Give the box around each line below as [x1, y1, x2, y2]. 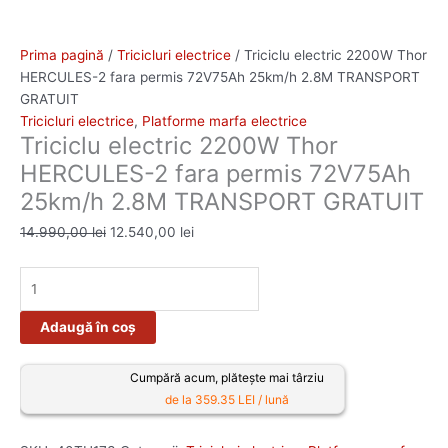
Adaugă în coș [40, 319, 136, 336]
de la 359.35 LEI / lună [165, 392, 289, 408]
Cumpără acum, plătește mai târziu [130, 370, 324, 386]
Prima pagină [20, 47, 104, 64]
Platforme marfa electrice [142, 113, 307, 130]
